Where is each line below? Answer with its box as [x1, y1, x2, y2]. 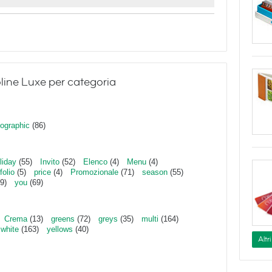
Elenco [83, 157, 107, 166]
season [142, 168, 168, 177]
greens [51, 214, 75, 223]
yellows [47, 225, 73, 234]
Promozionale [70, 168, 118, 177]
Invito [40, 157, 59, 166]
